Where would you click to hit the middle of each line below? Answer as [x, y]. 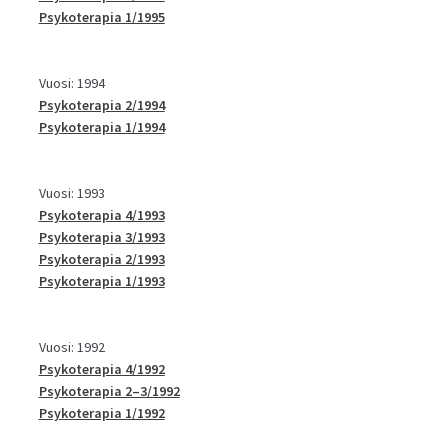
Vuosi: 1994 [71, 82]
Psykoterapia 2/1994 [101, 104]
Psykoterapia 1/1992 [101, 412]
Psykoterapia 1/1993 [101, 280]
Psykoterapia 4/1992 [101, 368]
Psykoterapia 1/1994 [101, 126]
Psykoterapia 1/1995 [101, 16]
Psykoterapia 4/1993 [101, 214]
